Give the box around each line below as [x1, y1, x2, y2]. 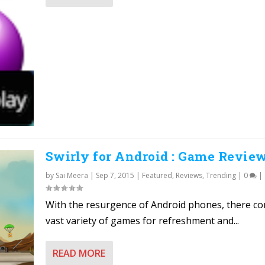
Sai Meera [55, 170, 88, 180]
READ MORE [52, 246, 105, 260]
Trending [205, 170, 236, 180]
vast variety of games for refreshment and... [45, 214, 239, 227]
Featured [141, 170, 172, 180]
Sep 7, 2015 [95, 170, 134, 180]
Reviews [175, 170, 202, 180]
